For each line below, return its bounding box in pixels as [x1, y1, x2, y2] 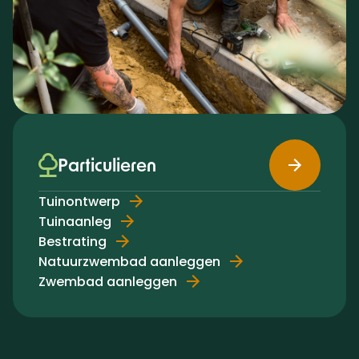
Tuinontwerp [38, 192, 120, 211]
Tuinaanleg [38, 212, 111, 231]
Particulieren [58, 154, 156, 175]
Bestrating [38, 232, 107, 251]
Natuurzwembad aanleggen [38, 252, 220, 271]
